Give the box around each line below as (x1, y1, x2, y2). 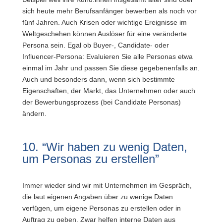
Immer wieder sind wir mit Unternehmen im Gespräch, (22, 181, 192, 189)
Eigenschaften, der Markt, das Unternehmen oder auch (22, 87, 195, 95)
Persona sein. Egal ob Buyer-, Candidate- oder (22, 41, 169, 49)
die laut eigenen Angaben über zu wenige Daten (22, 193, 173, 201)
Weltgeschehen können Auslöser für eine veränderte (22, 30, 187, 38)
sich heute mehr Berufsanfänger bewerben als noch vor (22, 7, 197, 15)
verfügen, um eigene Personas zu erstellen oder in (22, 204, 181, 212)
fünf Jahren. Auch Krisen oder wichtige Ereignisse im (22, 18, 187, 26)
